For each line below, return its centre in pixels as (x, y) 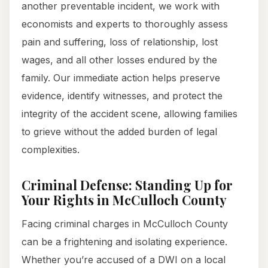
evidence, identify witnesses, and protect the (122, 96)
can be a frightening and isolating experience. (124, 242)
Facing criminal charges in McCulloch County (125, 224)
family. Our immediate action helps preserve (121, 78)
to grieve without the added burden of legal (119, 132)
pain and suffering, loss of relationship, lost (120, 42)
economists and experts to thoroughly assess (125, 24)
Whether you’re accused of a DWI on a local (124, 260)
